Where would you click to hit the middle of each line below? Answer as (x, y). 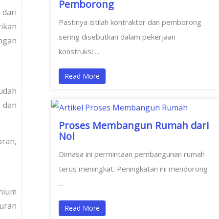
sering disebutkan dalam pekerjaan (117, 37)
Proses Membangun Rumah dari (133, 126)
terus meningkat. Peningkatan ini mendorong (133, 169)
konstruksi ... (79, 52)
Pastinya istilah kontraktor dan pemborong (130, 22)
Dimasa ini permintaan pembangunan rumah (131, 154)
